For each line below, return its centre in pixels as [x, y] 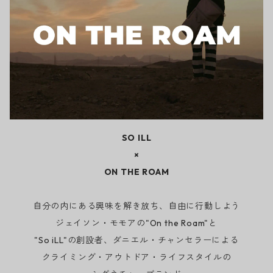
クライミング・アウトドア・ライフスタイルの [136, 257]
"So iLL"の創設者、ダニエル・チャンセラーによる [136, 240]
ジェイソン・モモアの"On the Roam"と [136, 223]
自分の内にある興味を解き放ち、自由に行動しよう [136, 206]
